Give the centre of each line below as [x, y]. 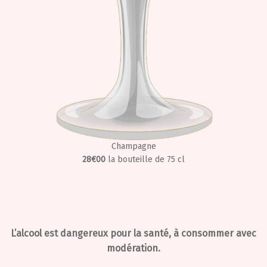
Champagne [133, 146]
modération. [133, 248]
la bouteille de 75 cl [146, 159]
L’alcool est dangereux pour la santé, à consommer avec [133, 233]
